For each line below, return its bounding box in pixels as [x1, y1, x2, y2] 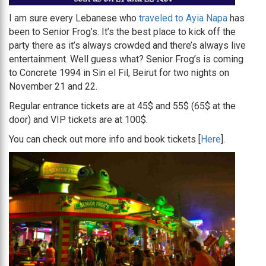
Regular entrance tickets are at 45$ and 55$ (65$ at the [9, 100, 236, 112]
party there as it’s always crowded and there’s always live [9, 40, 246, 52]
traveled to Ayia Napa [139, 12, 227, 24]
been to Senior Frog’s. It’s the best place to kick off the [9, 26, 236, 38]
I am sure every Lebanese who [9, 12, 139, 24]
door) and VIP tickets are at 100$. [9, 114, 148, 126]
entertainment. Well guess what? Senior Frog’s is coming [9, 53, 243, 65]
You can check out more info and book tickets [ [9, 134, 201, 145]
